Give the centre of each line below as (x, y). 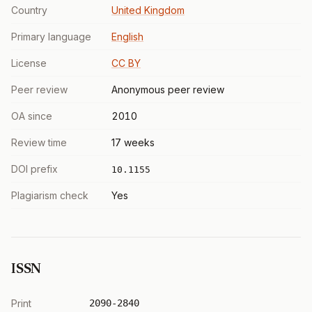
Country (29, 10)
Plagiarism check (50, 195)
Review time (39, 142)
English (127, 37)
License (29, 63)
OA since (32, 116)
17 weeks (133, 142)
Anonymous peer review (168, 89)
